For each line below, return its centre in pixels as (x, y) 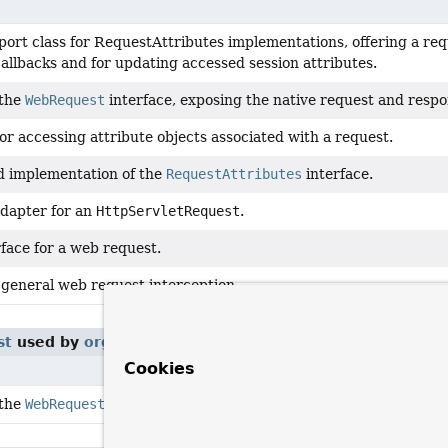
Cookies (159, 368)
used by (48, 342)
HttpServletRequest (168, 211)
